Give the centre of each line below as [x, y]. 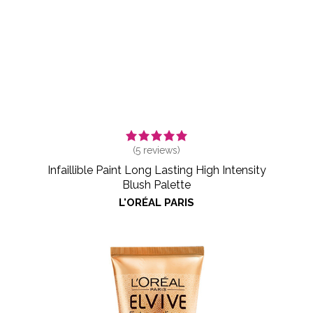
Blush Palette [156, 184]
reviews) [160, 150]
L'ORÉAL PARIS [156, 202]
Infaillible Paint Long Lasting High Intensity [156, 170]
